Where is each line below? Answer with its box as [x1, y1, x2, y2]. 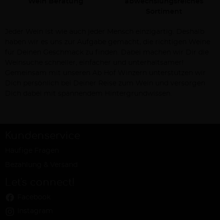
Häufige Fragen [5, 147, 59, 154]
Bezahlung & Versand [5, 161, 78, 168]
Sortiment [146, 8, 183, 15]
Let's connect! [5, 176, 75, 188]
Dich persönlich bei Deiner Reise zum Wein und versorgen [5, 80, 205, 87]
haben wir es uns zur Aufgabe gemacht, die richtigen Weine [5, 39, 210, 46]
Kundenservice [5, 130, 80, 141]
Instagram [17, 208, 53, 215]
